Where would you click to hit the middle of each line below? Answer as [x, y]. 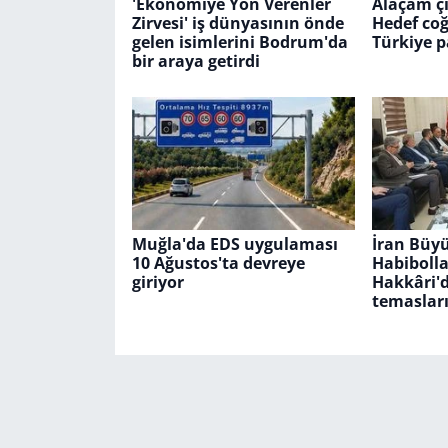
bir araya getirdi [195, 61]
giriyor [157, 281]
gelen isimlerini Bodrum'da [239, 42]
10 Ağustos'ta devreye [218, 262]
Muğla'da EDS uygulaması [234, 243]
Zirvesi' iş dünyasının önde [237, 23]
